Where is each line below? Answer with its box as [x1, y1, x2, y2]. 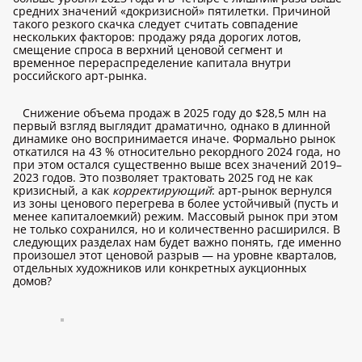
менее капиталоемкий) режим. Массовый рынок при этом [13, 208, 338, 224]
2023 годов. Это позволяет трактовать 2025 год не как [13, 170, 313, 185]
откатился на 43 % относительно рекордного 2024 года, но [13, 144, 340, 159]
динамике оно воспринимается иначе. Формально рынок [13, 131, 335, 146]
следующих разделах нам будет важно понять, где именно [13, 234, 341, 250]
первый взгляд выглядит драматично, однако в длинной [13, 118, 330, 133]
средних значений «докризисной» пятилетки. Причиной [13, 3, 330, 19]
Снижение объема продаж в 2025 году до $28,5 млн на [23, 105, 326, 120]
